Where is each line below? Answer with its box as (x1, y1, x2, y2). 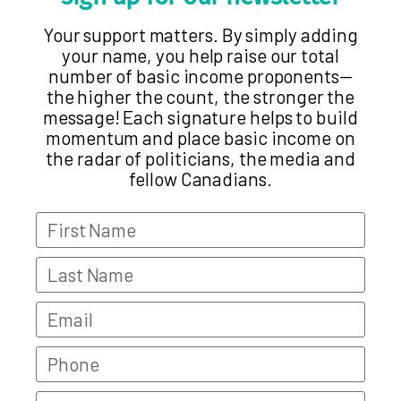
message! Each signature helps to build (43, 105, 358, 128)
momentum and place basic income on (46, 125, 355, 149)
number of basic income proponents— (48, 64, 353, 87)
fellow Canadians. (129, 166, 272, 190)
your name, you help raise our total (62, 43, 339, 66)
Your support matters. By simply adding (42, 22, 359, 46)
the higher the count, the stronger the (46, 84, 355, 107)
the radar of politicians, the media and (46, 146, 355, 169)
